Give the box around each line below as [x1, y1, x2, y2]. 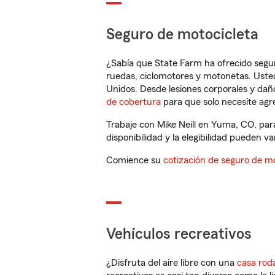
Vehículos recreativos [106, 227, 252, 242]
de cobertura [106, 97, 161, 107]
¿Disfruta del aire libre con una [106, 258, 237, 268]
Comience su [106, 155, 163, 165]
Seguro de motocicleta [106, 27, 258, 42]
